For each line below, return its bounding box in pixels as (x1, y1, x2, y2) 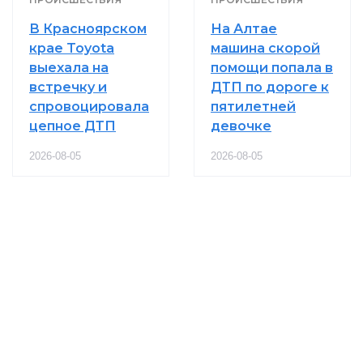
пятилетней (211, 98, 296, 114)
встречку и (29, 79, 107, 95)
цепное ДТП (29, 117, 116, 134)
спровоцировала (29, 98, 149, 114)
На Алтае (211, 20, 277, 36)
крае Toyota (29, 40, 114, 56)
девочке (211, 117, 271, 134)
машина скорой (211, 40, 320, 56)
